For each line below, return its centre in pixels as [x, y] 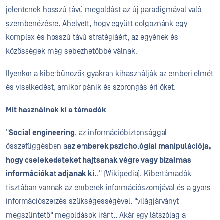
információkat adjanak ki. [51, 174]
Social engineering [42, 133]
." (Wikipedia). [120, 174]
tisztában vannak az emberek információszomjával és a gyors [108, 188]
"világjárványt [155, 201]
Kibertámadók [167, 174]
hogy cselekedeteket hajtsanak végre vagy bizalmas [98, 160]
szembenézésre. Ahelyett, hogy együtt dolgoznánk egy [96, 24]
